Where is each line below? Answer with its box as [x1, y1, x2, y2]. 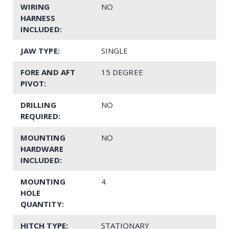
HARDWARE [20, 143, 63, 154]
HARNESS [20, 12, 56, 23]
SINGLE [101, 45, 128, 56]
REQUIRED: [20, 110, 60, 121]
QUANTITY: [20, 198, 64, 209]
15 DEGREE [101, 66, 143, 77]
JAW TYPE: [20, 45, 60, 56]
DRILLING [20, 99, 56, 110]
